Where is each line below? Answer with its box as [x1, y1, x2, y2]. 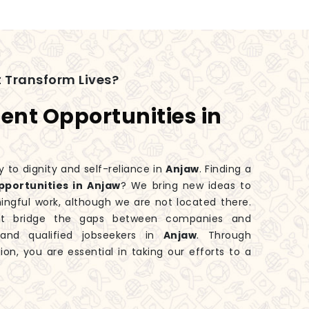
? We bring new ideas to [120, 179, 252, 193]
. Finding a [199, 162, 251, 177]
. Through [197, 228, 252, 243]
